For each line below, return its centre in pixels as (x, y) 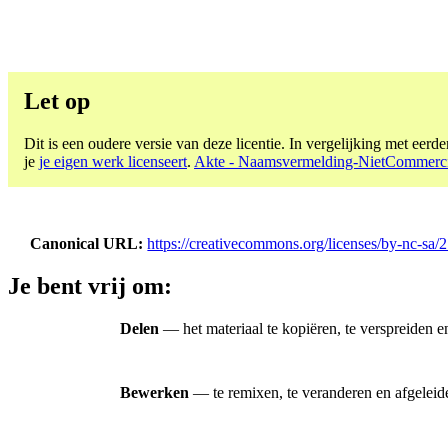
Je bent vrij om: (90, 286)
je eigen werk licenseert (113, 161)
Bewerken (154, 393)
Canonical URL (84, 243)
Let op (57, 100)
